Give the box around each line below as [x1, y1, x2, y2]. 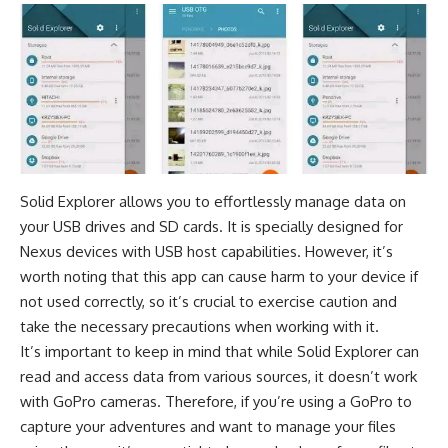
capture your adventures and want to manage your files [20, 417, 396, 437]
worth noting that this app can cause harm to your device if [20, 267, 418, 287]
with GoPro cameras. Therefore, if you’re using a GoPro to [20, 392, 412, 412]
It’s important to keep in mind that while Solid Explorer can [20, 342, 419, 362]
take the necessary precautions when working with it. [20, 317, 379, 337]
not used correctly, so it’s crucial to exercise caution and [20, 292, 397, 312]
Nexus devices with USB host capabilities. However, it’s [20, 242, 393, 262]
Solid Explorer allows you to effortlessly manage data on [20, 192, 406, 212]
